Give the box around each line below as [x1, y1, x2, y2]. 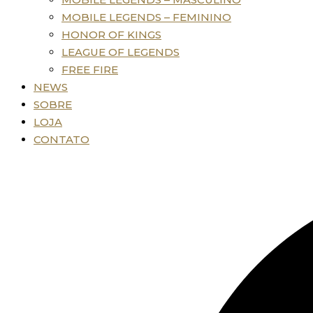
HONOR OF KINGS [61, 28, 161, 41]
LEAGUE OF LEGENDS [61, 45, 180, 59]
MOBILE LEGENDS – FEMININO [61, 10, 231, 24]
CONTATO [34, 133, 89, 146]
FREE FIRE [61, 63, 118, 76]
